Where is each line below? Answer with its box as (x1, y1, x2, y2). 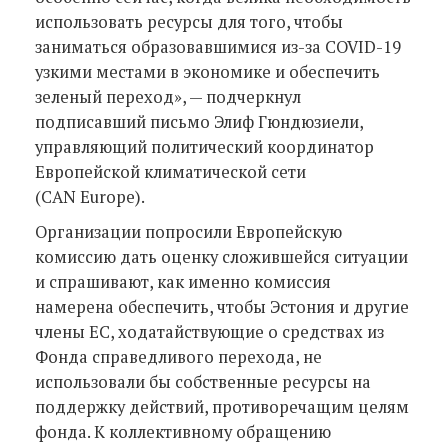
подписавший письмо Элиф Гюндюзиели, (35, 110, 363, 133)
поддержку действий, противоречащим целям (35, 395, 409, 418)
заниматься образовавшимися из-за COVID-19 (35, 35, 401, 58)
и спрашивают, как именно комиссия (35, 270, 331, 293)
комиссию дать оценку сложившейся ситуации (35, 245, 408, 268)
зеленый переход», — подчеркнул (35, 85, 301, 108)
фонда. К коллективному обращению (35, 420, 331, 443)
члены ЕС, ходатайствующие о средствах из (35, 320, 384, 343)
